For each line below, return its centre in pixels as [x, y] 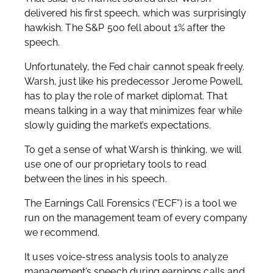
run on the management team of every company [136, 218]
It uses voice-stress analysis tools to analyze [126, 257]
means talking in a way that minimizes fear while [133, 111]
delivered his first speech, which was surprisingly [136, 13]
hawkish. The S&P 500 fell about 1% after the [125, 28]
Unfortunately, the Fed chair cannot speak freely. [135, 67]
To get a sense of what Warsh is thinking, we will [133, 150]
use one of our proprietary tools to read [115, 164]
